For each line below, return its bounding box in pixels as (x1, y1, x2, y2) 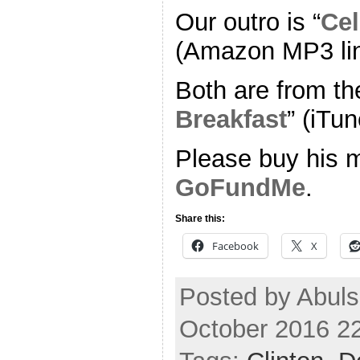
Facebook (212, 238, 259, 253)
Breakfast (175, 105, 287, 134)
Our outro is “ (175, 8, 321, 37)
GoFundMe (175, 173, 305, 202)
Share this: (175, 212, 225, 224)
